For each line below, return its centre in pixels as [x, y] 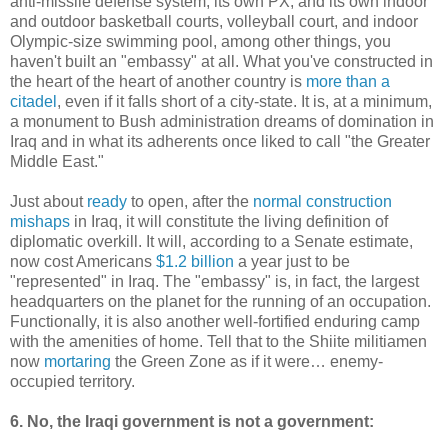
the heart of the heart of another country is [158, 81]
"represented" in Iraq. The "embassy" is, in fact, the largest [214, 281]
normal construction [322, 201]
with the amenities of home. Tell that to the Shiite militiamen [218, 341]
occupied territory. [72, 381]
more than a [348, 81]
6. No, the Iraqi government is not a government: [192, 421]
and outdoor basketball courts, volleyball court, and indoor [214, 21]
